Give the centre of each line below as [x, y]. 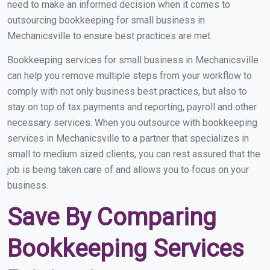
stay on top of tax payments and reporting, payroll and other [132, 107]
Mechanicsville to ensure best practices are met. [110, 36]
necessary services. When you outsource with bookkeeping [132, 123]
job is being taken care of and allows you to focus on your [128, 170]
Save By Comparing [112, 217]
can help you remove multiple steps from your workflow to [130, 76]
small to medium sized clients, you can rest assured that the [134, 154]
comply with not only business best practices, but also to [127, 91]
